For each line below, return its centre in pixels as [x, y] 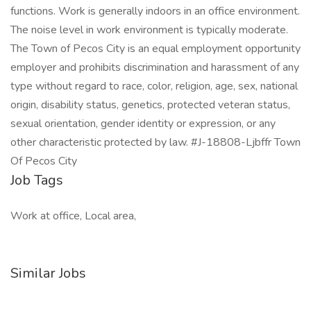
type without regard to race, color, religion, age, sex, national [154, 86]
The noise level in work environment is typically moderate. [149, 30]
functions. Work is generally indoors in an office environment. [155, 11]
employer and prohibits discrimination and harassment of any [155, 67]
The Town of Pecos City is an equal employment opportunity [155, 49]
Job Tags [37, 180]
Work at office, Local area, [73, 216]
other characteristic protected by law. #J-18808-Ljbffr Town [155, 142]
